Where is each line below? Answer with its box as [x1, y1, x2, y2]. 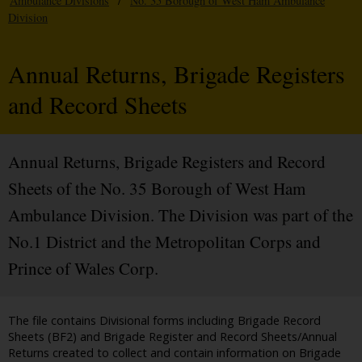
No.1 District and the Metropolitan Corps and [8, 230, 321, 254]
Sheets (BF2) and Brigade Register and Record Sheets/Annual [8, 329, 337, 345]
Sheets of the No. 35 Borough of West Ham [8, 177, 305, 200]
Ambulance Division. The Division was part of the [8, 204, 353, 227]
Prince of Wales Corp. [8, 257, 158, 280]
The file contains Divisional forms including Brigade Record [8, 313, 321, 329]
